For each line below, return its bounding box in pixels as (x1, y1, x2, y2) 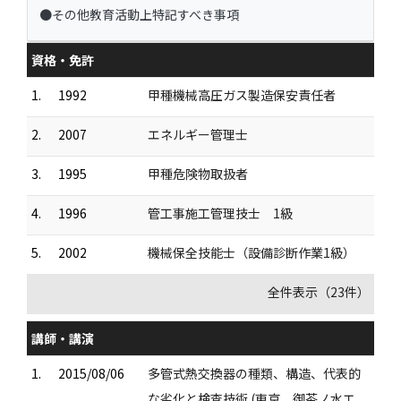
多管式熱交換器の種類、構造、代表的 (148, 363, 361, 382)
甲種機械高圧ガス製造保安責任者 (148, 85, 336, 104)
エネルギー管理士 (148, 124, 248, 143)
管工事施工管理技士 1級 (148, 203, 293, 222)
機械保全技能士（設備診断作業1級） (148, 243, 355, 261)
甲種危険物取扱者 (148, 164, 248, 183)
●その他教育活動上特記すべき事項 (38, 4, 239, 23)
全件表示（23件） (268, 282, 370, 301)
